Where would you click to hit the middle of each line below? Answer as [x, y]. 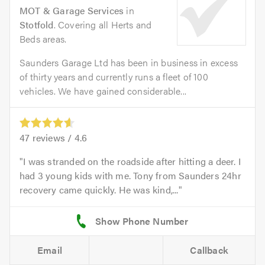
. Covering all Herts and [103, 25]
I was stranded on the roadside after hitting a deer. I [132, 161]
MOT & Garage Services [72, 11]
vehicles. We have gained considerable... [103, 91]
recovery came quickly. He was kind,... [99, 189]
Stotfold [37, 25]
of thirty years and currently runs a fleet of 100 [114, 77]
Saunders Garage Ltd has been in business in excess [129, 63]
